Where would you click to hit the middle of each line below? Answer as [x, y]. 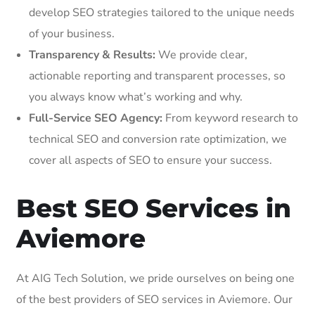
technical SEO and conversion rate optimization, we [158, 139]
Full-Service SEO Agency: [96, 118]
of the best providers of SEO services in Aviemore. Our [154, 299]
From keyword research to [230, 118]
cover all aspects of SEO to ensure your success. [150, 160]
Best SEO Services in [154, 208]
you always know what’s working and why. [136, 97]
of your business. [72, 33]
